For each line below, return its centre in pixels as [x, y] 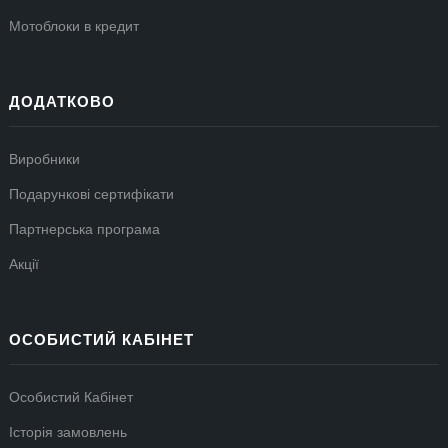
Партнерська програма [84, 229]
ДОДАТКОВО [62, 102]
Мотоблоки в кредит [74, 26]
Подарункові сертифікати [91, 194]
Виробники [44, 159]
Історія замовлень [68, 432]
